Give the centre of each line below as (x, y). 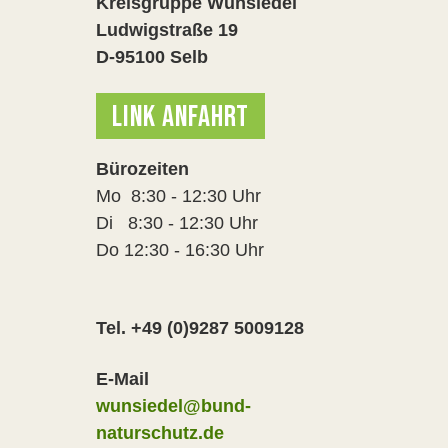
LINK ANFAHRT (180, 117)
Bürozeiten (142, 169)
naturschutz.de (160, 433)
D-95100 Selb (152, 57)
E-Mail (122, 379)
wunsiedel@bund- (173, 406)
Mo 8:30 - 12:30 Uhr (178, 196)
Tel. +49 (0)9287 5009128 (200, 328)
